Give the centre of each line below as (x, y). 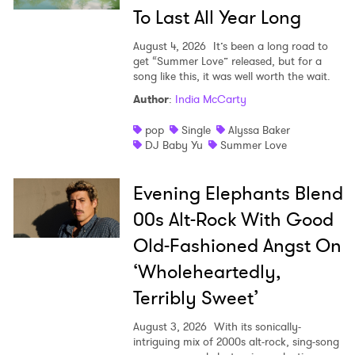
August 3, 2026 (170, 327)
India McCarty (210, 99)
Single (196, 130)
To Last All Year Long (217, 18)
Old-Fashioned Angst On (237, 246)
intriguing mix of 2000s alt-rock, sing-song (236, 342)
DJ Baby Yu (174, 145)
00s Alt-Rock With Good (233, 220)
